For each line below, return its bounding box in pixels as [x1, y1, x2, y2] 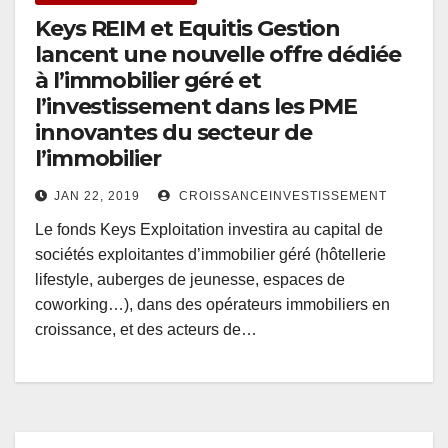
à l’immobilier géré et [35, 67, 261, 95]
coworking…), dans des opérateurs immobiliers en [35, 296, 390, 314]
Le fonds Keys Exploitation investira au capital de [35, 221, 383, 239]
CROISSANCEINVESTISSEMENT [175, 189, 387, 204]
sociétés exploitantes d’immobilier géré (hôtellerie [35, 246, 386, 264]
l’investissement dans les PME [35, 93, 358, 121]
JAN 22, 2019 [54, 189, 140, 204]
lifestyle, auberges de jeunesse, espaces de [35, 271, 345, 289]
